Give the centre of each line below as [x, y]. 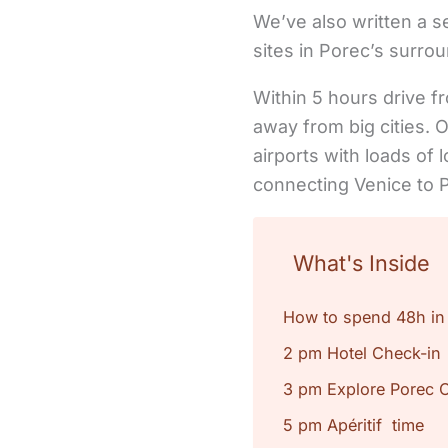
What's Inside [361, 262]
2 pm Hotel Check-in [362, 353]
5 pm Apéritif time [353, 425]
